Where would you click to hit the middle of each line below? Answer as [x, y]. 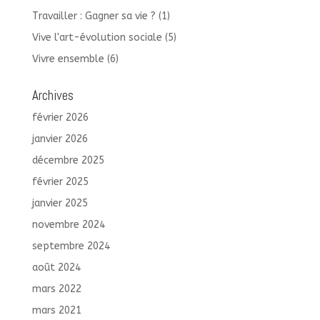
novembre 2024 [68, 225]
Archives [52, 96]
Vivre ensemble [68, 59]
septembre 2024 [71, 246]
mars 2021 [56, 311]
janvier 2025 [60, 204]
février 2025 [60, 182]
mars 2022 [56, 289]
